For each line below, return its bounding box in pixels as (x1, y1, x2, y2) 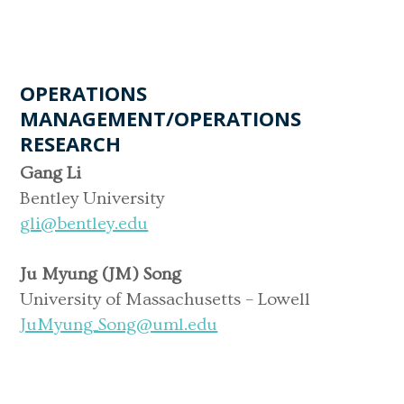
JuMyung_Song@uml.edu (20, 314, 218, 335)
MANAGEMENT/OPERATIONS (20, 104, 302, 132)
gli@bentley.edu (20, 213, 149, 234)
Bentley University (20, 188, 165, 208)
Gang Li (20, 162, 82, 183)
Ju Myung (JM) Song (20, 263, 182, 284)
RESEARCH (20, 129, 122, 157)
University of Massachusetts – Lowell (20, 289, 311, 309)
